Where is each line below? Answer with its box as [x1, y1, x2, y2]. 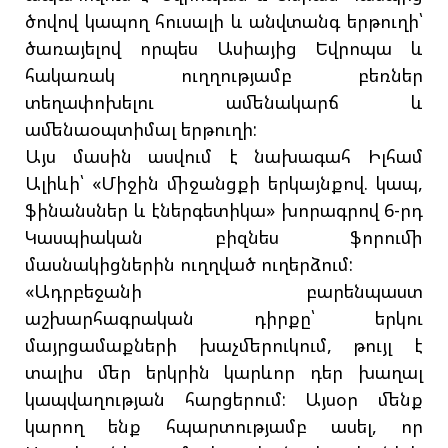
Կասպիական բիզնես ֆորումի [25, 225, 423, 250]
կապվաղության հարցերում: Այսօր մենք [25, 387, 423, 412]
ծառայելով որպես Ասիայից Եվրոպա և [25, 36, 423, 61]
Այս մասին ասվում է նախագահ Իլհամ [25, 144, 423, 169]
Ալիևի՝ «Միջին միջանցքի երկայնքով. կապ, [25, 171, 423, 196]
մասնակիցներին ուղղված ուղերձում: [25, 252, 353, 277]
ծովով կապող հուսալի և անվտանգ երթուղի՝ [25, 9, 423, 34]
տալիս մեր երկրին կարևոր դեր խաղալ [25, 360, 423, 385]
